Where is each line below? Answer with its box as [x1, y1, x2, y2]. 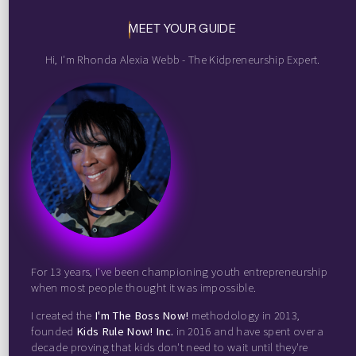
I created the [30, 308, 95, 323]
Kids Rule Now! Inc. [76, 323, 174, 339]
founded [30, 323, 77, 339]
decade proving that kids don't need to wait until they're [30, 339, 308, 354]
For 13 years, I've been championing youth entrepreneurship [30, 264, 328, 279]
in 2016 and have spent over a [173, 323, 324, 339]
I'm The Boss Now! [95, 308, 189, 323]
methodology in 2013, [188, 308, 300, 323]
